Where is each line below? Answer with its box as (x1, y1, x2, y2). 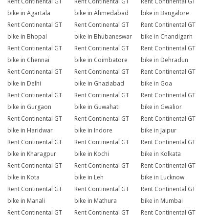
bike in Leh (74, 173, 104, 182)
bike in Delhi (7, 79, 41, 88)
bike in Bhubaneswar (74, 32, 132, 41)
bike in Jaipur (141, 126, 177, 135)
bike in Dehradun (141, 56, 189, 65)
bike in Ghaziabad (74, 79, 124, 88)
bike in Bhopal (7, 32, 47, 41)
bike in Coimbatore (74, 56, 128, 65)
